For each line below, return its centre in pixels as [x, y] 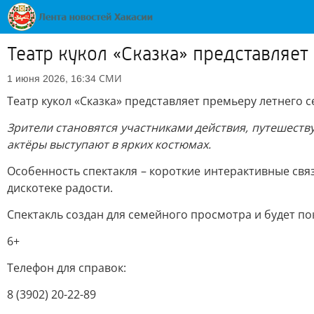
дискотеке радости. [60, 188]
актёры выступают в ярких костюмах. [109, 144]
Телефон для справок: [67, 268]
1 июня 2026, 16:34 [52, 78]
